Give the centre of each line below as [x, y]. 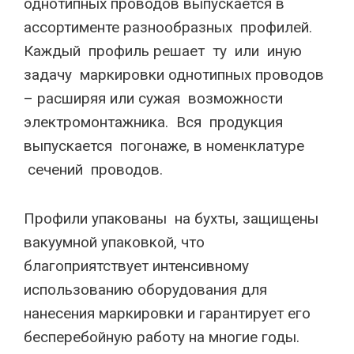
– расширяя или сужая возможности [153, 98]
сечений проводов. [93, 169]
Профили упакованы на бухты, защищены [171, 218]
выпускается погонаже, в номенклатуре [164, 146]
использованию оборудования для [145, 290]
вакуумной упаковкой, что [114, 242]
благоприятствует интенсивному [136, 266]
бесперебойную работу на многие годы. [168, 337]
